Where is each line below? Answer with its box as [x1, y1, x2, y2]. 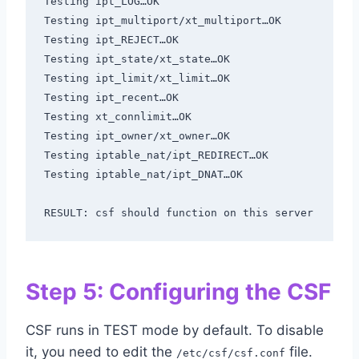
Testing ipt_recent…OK [43, 91, 179, 103]
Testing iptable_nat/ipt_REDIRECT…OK [43, 148, 268, 161]
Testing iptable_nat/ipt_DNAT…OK [43, 167, 243, 180]
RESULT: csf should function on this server [43, 206, 313, 219]
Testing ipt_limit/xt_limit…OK [43, 71, 230, 84]
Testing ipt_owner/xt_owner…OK [43, 129, 230, 142]
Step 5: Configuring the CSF [26, 278, 331, 306]
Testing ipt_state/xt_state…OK [43, 52, 230, 65]
